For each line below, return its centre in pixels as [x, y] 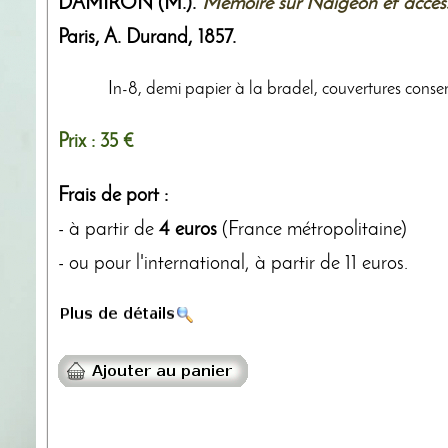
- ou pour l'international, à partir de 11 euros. [233, 264]
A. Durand [146, 38]
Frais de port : [113, 196]
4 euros [188, 230]
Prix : [79, 142]
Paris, [81, 38]
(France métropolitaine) [312, 230]
